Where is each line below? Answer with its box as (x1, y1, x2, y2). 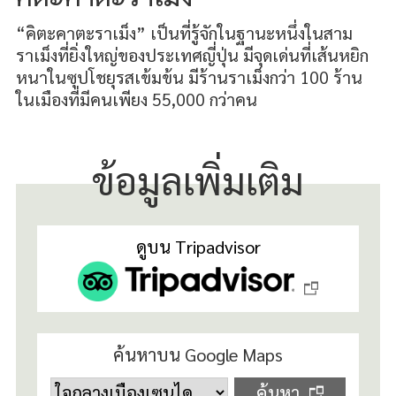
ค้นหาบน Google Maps (113, 342, 283, 367)
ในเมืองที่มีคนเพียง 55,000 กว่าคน (15, 88, 257, 110)
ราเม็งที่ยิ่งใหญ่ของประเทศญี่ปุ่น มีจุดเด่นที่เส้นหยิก (15, 43, 369, 65)
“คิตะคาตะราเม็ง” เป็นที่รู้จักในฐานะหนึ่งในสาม (15, 21, 353, 43)
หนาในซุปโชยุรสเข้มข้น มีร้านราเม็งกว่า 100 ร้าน (15, 65, 362, 88)
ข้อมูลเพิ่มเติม (92, 154, 304, 204)
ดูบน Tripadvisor (135, 234, 261, 259)
